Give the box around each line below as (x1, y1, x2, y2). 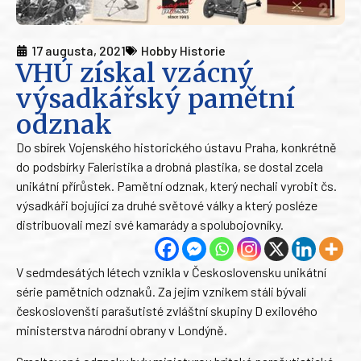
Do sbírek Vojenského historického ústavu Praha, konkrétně (16, 139, 337, 156)
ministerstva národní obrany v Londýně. (16, 322, 227, 338)
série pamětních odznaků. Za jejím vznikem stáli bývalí (16, 284, 306, 300)
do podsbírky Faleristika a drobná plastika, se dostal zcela (16, 159, 323, 175)
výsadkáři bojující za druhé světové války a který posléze (16, 197, 317, 214)
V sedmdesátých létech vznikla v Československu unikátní (16, 264, 326, 280)
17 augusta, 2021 (31, 43, 126, 59)
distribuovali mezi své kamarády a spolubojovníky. (16, 217, 284, 233)
